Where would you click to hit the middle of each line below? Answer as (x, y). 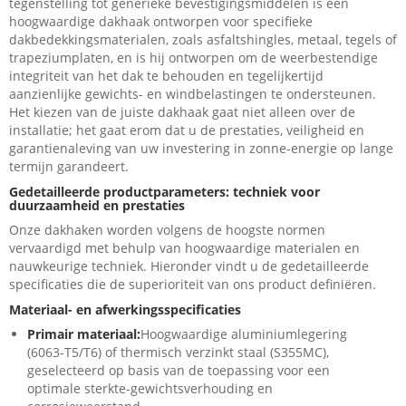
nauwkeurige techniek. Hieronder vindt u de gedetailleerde (189, 266)
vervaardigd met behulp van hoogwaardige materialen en (184, 248)
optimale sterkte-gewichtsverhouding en (150, 389)
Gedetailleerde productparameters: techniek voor (164, 192)
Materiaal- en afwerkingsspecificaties (125, 310)
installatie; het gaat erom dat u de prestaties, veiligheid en (187, 130)
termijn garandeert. (69, 167)
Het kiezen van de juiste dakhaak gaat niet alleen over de (182, 112)
